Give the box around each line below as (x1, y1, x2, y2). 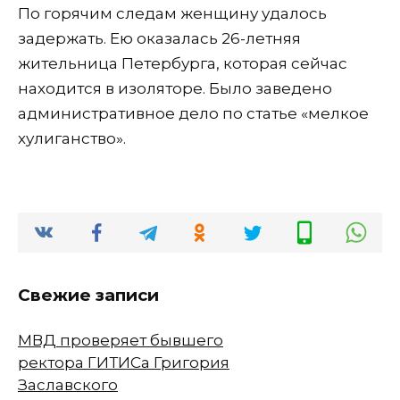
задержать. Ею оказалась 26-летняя (18, 29, 301, 48)
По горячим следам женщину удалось (18, 4, 327, 23)
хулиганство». (18, 129, 126, 148)
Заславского (18, 375, 118, 394)
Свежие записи (18, 285, 159, 306)
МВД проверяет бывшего (18, 330, 223, 349)
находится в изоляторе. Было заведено (18, 79, 332, 98)
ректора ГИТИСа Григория (18, 353, 229, 371)
